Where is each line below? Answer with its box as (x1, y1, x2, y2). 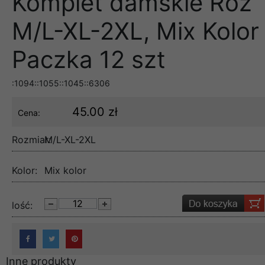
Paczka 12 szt (12, 45, 166, 75)
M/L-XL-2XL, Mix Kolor (12, 17, 259, 46)
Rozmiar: (12, 134, 51, 146)
